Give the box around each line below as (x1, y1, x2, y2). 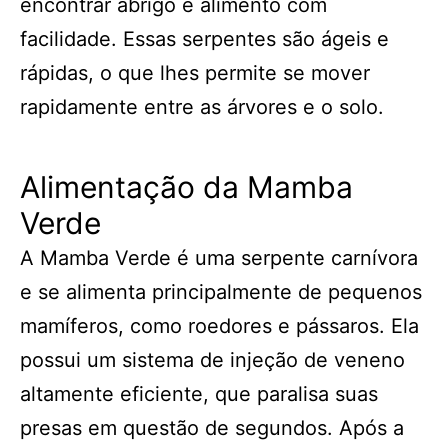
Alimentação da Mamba (20, 169, 353, 205)
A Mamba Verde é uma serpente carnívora (20, 246, 418, 270)
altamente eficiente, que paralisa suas (20, 382, 378, 406)
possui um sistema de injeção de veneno (20, 348, 405, 372)
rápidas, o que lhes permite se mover (20, 61, 370, 85)
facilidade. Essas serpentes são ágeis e (20, 27, 389, 51)
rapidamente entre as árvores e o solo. (20, 95, 384, 119)
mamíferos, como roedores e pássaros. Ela (20, 314, 419, 338)
